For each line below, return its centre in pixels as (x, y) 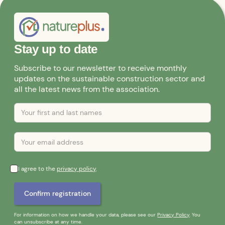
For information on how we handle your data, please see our (86, 214)
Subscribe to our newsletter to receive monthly (101, 68)
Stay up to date (56, 49)
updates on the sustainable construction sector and (110, 79)
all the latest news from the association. (87, 89)
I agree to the (38, 168)
